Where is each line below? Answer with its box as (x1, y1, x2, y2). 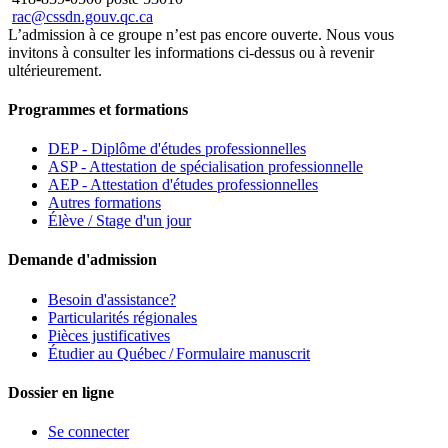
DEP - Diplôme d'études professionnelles (48, 140, 306, 158)
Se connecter (48, 423, 129, 441)
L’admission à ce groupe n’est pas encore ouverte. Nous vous (8, 25, 394, 43)
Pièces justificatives (48, 326, 170, 344)
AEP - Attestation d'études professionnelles (48, 176, 318, 194)
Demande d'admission (8, 251, 157, 269)
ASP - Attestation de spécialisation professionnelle (48, 158, 363, 176)
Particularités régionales (48, 308, 197, 326)
